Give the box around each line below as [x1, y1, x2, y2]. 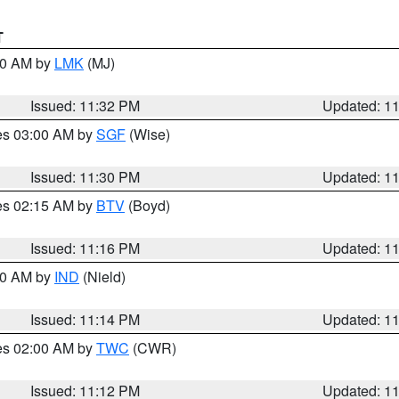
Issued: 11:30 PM [30, 167, 141, 187]
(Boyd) [125, 195, 170, 216]
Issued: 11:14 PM [30, 309, 141, 330]
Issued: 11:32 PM [30, 95, 141, 116]
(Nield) [79, 266, 126, 287]
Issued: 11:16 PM [30, 238, 141, 258]
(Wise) [126, 124, 170, 144]
